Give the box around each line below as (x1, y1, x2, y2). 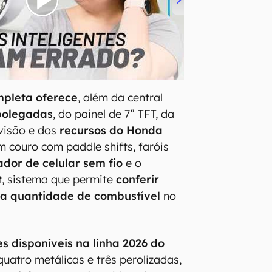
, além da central (78, 90, 163, 105)
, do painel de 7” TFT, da (53, 107, 175, 121)
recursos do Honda (59, 123, 163, 138)
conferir (116, 172, 160, 187)
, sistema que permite (2, 172, 117, 187)
